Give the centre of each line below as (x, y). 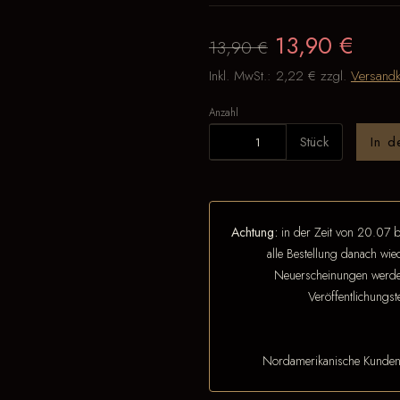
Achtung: (254, 232)
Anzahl (223, 112)
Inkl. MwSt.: (242, 76)
